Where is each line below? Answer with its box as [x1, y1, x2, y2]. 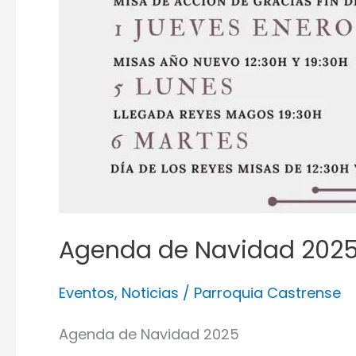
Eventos [59, 282, 114, 303]
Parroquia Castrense [194, 282, 341, 303]
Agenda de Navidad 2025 [59, 323, 239, 344]
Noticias [122, 282, 179, 303]
